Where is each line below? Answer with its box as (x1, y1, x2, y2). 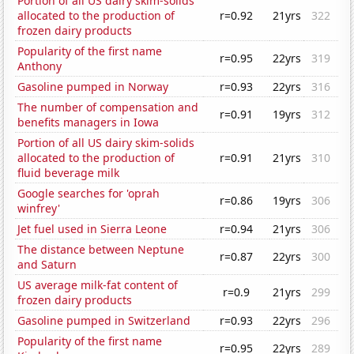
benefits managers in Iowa (17, 115, 160, 130)
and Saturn (17, 257, 77, 273)
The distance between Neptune (17, 242, 185, 258)
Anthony (17, 58, 62, 74)
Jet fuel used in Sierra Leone (17, 221, 168, 237)
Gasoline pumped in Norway (17, 79, 169, 95)
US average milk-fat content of (17, 277, 179, 293)
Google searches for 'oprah (17, 186, 160, 201)
